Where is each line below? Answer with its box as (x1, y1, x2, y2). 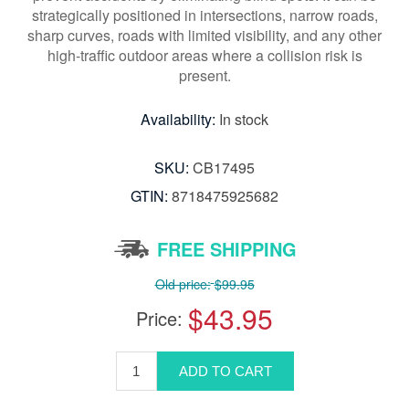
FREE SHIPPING (156, 236, 297, 263)
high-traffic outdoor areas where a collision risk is (47, 45, 362, 67)
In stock (219, 109, 268, 131)
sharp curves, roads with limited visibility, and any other (27, 25, 382, 47)
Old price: (154, 275, 211, 294)
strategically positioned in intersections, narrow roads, (31, 5, 378, 26)
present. (178, 65, 231, 87)
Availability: (141, 109, 215, 131)
